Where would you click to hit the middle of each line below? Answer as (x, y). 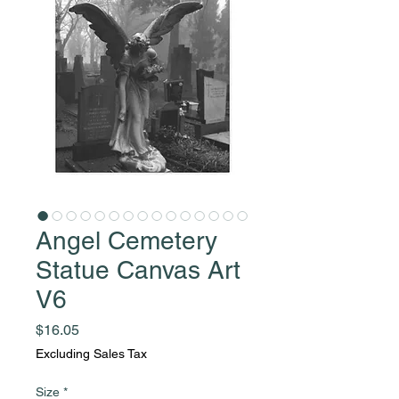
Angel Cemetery (126, 240)
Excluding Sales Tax (91, 353)
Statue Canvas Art (138, 269)
